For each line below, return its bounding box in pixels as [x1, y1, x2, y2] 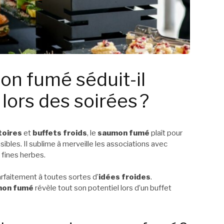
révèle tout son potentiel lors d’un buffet [33, 183, 171, 193]
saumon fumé [97, 128, 149, 137]
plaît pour [149, 128, 182, 137]
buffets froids [32, 128, 87, 137]
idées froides [98, 172, 150, 182]
